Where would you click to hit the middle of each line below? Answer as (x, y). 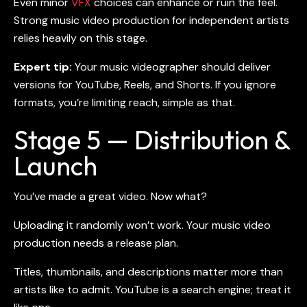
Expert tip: (44, 66)
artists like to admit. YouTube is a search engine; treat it (152, 289)
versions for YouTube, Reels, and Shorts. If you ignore (145, 84)
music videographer (149, 66)
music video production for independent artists (170, 20)
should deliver (235, 66)
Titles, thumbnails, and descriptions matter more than (148, 271)
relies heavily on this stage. (81, 38)
